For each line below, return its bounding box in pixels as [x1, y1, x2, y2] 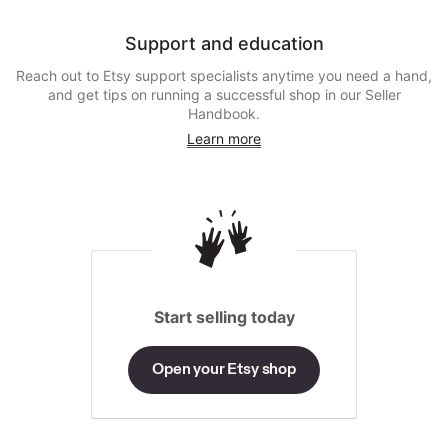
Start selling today [153, 307, 295, 327]
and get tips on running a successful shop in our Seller [47, 86, 401, 103]
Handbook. [188, 105, 260, 122]
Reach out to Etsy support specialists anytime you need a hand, [16, 67, 432, 84]
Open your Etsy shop [152, 358, 296, 378]
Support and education [124, 33, 324, 54]
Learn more [187, 130, 261, 147]
